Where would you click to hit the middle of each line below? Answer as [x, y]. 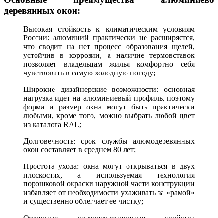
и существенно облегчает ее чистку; [83, 201]
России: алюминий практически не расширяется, [109, 38]
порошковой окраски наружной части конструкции [109, 184]
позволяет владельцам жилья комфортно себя [109, 64]
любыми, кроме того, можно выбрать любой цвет [109, 116]
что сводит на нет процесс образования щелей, [109, 47]
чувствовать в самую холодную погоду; [89, 73]
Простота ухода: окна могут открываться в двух [109, 166]
